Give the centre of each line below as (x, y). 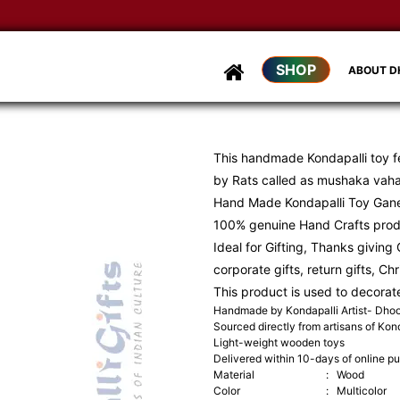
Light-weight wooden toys (279, 342)
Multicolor (362, 391)
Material (234, 375)
